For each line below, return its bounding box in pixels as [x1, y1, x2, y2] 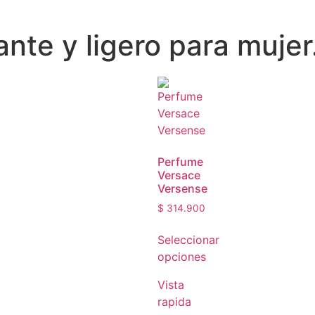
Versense [157, 181, 207, 195]
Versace [157, 168, 200, 182]
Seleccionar [157, 232, 219, 247]
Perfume [157, 155, 203, 169]
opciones [157, 249, 206, 264]
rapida [157, 294, 191, 309]
